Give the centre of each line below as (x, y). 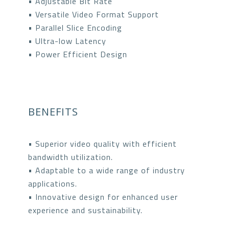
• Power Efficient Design (78, 54)
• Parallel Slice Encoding (75, 27)
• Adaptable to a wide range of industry (107, 170)
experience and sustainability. (85, 210)
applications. (53, 183)
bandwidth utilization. (71, 157)
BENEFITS (53, 111)
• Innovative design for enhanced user (103, 197)
